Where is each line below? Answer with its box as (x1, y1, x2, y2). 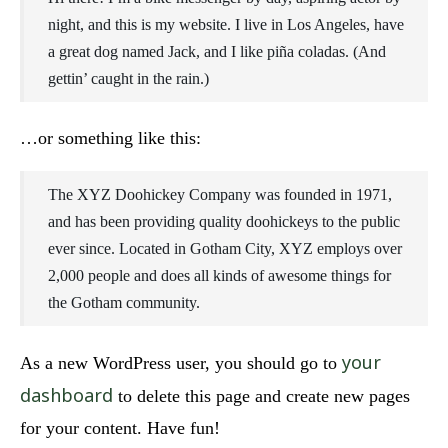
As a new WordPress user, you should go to (20, 353, 342, 373)
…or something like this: (20, 128, 201, 148)
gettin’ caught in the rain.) (48, 70, 209, 87)
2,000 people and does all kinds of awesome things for (48, 267, 391, 284)
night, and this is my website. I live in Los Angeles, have (48, 16, 404, 33)
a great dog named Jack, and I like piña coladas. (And (48, 43, 386, 60)
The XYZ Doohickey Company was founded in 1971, (48, 186, 392, 203)
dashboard (20, 383, 113, 407)
